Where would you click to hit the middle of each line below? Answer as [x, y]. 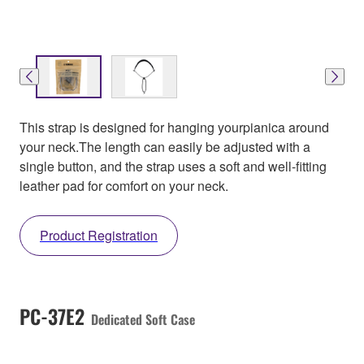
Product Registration [99, 235]
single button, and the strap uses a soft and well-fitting [173, 166]
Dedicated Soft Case [143, 319]
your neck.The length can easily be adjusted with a [165, 146]
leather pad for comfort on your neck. [124, 185]
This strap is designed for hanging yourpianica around [174, 127]
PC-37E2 [52, 316]
